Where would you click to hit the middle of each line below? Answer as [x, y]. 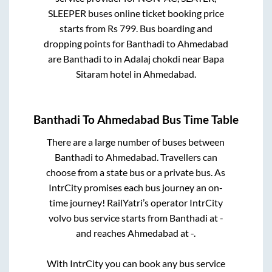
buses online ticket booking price [155, 13]
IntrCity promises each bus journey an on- [136, 188]
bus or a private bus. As [178, 172]
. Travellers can [187, 157]
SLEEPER [67, 13]
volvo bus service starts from [109, 218]
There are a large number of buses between [136, 142]
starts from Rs [89, 28]
